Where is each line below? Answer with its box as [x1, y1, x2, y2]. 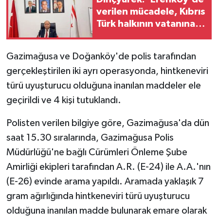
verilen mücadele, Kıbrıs [96, 7, 205, 17]
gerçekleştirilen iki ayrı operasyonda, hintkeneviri [6, 66, 208, 76]
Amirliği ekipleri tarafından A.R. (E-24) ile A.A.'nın [6, 162, 211, 172]
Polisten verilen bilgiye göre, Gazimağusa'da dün [6, 118, 209, 128]
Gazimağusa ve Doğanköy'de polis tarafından [6, 51, 196, 61]
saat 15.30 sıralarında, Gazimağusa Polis [6, 132, 174, 143]
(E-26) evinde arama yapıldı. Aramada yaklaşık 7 [6, 176, 204, 186]
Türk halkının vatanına [96, 19, 195, 29]
